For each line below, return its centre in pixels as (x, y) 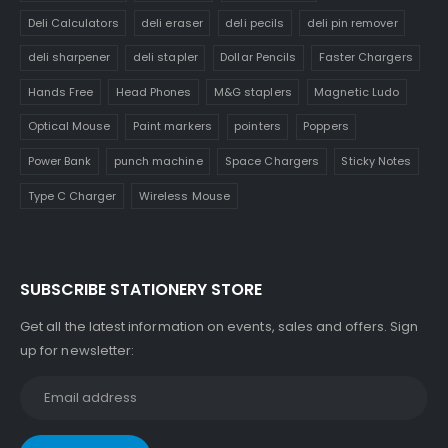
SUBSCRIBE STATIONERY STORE (141, 290)
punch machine (158, 161)
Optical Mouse (69, 126)
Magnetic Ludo (357, 91)
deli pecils (255, 22)
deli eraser (172, 22)
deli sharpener (69, 57)
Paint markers (172, 126)
